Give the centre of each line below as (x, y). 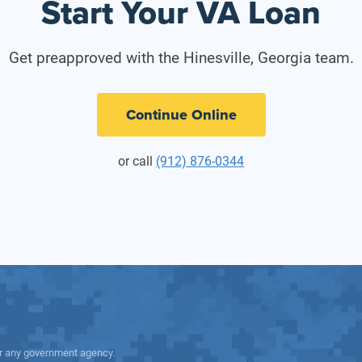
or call (137, 160)
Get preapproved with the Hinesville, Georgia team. (181, 57)
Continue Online (181, 114)
